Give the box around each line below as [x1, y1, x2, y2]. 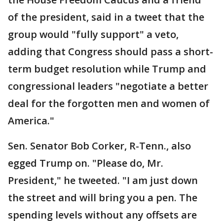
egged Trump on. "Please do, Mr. [8, 156, 163, 170]
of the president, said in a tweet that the [8, 10, 204, 24]
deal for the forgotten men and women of [8, 97, 210, 110]
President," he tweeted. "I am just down [8, 174, 198, 187]
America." [8, 114, 54, 127]
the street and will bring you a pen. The [8, 191, 197, 204]
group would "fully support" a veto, [8, 28, 179, 41]
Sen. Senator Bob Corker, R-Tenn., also [8, 139, 191, 152]
